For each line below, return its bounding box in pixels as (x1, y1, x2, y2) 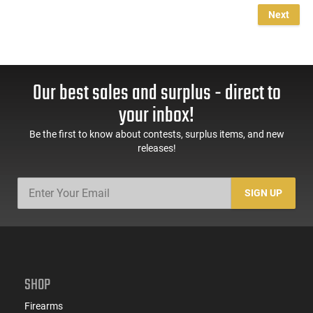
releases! (137, 142, 176, 154)
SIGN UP (245, 187, 283, 199)
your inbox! (119, 99, 194, 132)
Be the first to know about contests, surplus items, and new (29, 128, 284, 140)
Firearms (24, 300, 63, 312)
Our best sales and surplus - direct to (32, 77, 281, 110)
